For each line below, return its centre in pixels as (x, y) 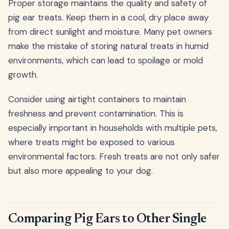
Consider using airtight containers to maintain (97, 99)
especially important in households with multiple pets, (113, 128)
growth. (23, 74)
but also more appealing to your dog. (81, 170)
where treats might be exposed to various (91, 142)
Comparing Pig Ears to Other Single (107, 219)
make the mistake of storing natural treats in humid (108, 46)
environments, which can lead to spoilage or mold (106, 60)
